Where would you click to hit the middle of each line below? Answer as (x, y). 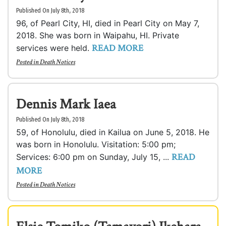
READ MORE (118, 48)
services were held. (54, 48)
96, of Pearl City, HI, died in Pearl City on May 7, (108, 23)
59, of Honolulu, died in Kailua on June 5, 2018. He (113, 132)
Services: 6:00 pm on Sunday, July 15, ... (94, 157)
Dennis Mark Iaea (66, 104)
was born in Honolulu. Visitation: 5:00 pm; (96, 144)
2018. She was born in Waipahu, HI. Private (98, 35)
